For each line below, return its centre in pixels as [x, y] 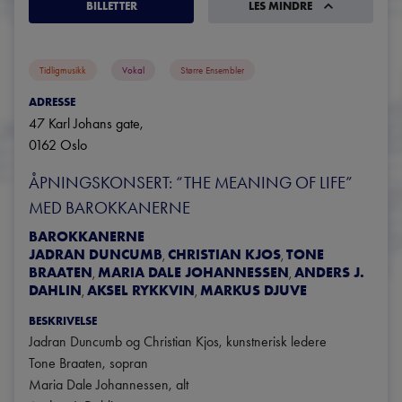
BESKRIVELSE [63, 320]
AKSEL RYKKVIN [141, 290]
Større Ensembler [212, 70]
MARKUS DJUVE [253, 290]
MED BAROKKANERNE [109, 207]
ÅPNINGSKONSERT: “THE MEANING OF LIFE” [191, 182]
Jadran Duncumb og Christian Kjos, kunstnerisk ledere [178, 342]
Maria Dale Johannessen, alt [109, 385]
